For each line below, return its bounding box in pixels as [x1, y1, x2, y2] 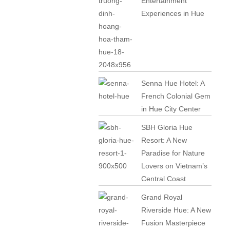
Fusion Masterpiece [141, 219, 206, 227]
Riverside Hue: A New [141, 206, 212, 214]
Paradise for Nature [141, 149, 205, 157]
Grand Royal [141, 193, 183, 201]
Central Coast [141, 175, 186, 183]
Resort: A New [141, 136, 187, 144]
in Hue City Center [141, 105, 201, 113]
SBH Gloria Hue [141, 123, 193, 131]
